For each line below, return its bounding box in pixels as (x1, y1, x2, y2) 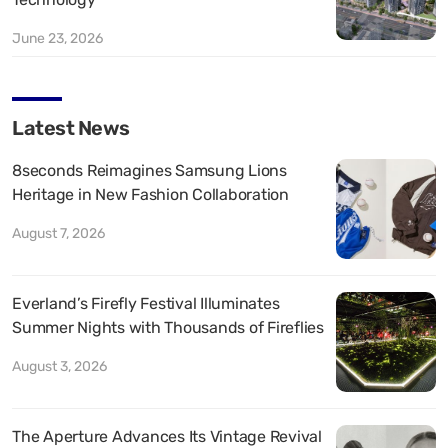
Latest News (12, 116, 130, 141)
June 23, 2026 (12, 30, 103, 48)
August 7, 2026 (12, 225, 105, 243)
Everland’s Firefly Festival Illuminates (12, 294, 280, 314)
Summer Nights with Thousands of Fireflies (12, 318, 324, 338)
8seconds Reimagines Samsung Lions (12, 161, 287, 181)
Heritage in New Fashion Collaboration (12, 185, 289, 205)
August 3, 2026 (12, 358, 107, 376)
